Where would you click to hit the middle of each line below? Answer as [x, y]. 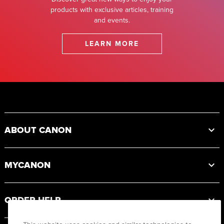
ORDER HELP [33, 200]
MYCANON [27, 165]
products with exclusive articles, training [112, 9]
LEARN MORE [112, 43]
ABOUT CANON [38, 130]
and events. [112, 20]
